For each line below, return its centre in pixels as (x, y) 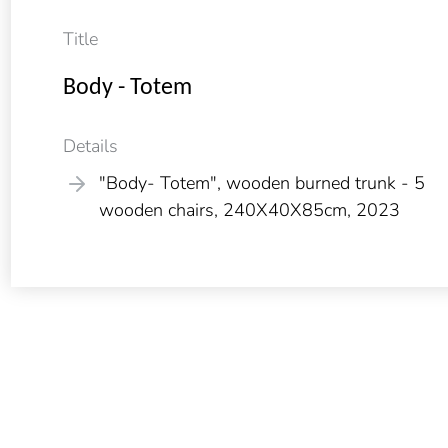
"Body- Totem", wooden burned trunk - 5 (262, 182)
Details (91, 145)
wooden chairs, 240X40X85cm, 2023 (250, 209)
